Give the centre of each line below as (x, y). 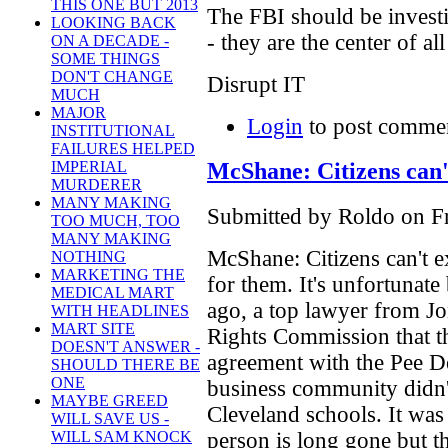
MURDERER (96, 185)
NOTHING (88, 257)
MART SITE (93, 329)
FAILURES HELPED (123, 149)
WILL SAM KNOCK (121, 437)
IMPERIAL (89, 167)
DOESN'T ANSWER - (125, 347)
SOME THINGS (105, 59)
